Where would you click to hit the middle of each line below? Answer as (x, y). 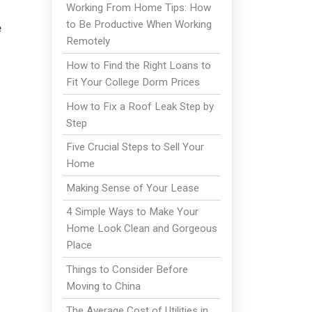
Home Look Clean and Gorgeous (141, 229)
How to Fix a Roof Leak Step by (140, 106)
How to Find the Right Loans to (138, 65)
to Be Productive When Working (139, 25)
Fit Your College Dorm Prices (133, 82)
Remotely (88, 41)
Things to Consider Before (127, 269)
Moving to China (103, 286)
